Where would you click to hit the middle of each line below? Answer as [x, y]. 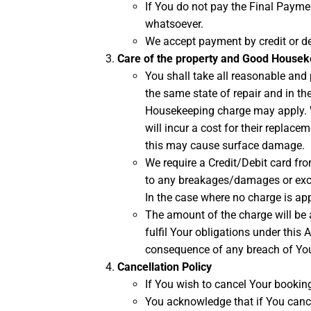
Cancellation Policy [166, 267]
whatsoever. [174, 24]
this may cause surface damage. [225, 146]
